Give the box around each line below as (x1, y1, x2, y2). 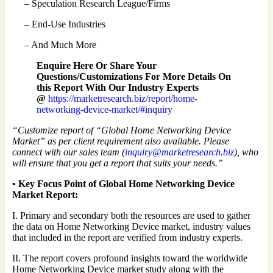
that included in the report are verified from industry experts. (12, 232, 243, 243)
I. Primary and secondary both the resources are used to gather (12, 210, 250, 221)
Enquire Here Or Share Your (37, 60, 157, 71)
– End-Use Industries (12, 18, 105, 29)
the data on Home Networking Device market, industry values (12, 221, 250, 232)
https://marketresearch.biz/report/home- (48, 93, 197, 104)
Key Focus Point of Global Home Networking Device (18, 178, 235, 189)
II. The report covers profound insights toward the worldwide (12, 252, 247, 263)
